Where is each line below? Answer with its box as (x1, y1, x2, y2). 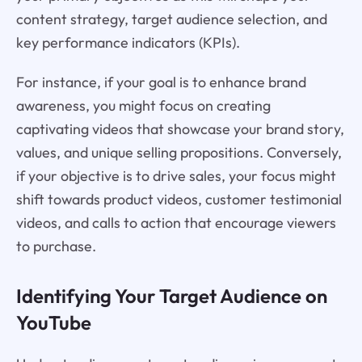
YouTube (15, 310, 91, 335)
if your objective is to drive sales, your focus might (15, 166, 336, 185)
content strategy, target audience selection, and (15, 9, 327, 28)
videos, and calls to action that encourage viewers (15, 213, 336, 232)
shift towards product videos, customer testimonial (15, 189, 342, 208)
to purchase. (15, 236, 96, 255)
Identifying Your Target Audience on (15, 284, 327, 309)
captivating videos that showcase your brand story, (15, 119, 344, 138)
